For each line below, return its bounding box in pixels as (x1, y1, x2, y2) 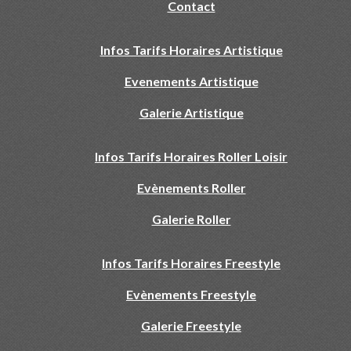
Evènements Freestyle (126, 287, 256, 302)
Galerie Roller (151, 212, 231, 226)
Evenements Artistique (124, 74, 259, 89)
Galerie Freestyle (141, 318, 241, 333)
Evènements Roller (136, 180, 246, 195)
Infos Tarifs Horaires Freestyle (102, 255, 280, 270)
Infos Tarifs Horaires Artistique (100, 42, 283, 57)
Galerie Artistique (139, 105, 244, 120)
